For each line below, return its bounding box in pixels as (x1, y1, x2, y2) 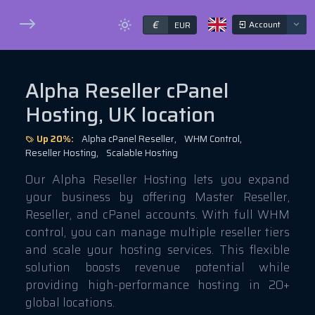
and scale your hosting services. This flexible (25, 240, 290, 259)
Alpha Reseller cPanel (25, 75, 229, 108)
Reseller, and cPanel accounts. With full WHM (25, 205, 290, 224)
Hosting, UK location (25, 98, 215, 131)
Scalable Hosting (106, 146, 178, 161)
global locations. (25, 293, 115, 312)
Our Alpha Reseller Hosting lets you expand (25, 170, 290, 189)
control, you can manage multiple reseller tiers (25, 223, 290, 242)
